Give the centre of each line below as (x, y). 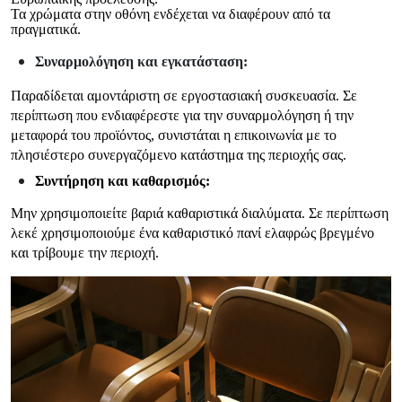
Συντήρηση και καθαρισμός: (123, 181)
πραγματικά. (46, 29)
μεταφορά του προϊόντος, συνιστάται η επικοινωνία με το (174, 135)
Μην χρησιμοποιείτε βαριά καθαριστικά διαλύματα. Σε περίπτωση (200, 214)
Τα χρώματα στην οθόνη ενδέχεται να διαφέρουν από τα (170, 13)
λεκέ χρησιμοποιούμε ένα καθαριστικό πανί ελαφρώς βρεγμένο (192, 233)
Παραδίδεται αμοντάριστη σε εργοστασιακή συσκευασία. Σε (184, 95)
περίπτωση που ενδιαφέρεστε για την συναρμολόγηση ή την (182, 115)
